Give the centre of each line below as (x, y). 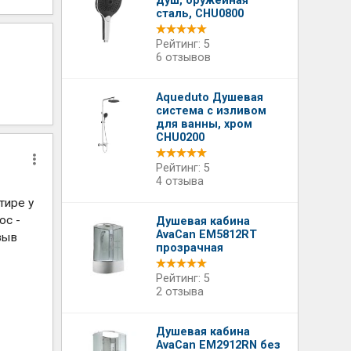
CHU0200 (181, 138)
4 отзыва (180, 181)
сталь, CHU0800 (200, 14)
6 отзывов (184, 58)
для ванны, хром (204, 124)
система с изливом (212, 111)
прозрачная (190, 248)
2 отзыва (180, 292)
